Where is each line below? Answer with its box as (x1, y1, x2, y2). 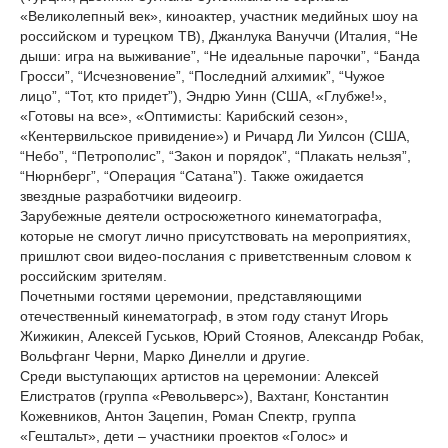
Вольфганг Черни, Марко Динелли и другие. (20, 348, 310, 364)
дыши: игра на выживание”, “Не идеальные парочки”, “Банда (20, 48, 420, 64)
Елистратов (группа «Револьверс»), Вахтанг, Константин (20, 388, 389, 404)
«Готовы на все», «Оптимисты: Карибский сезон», (20, 108, 348, 124)
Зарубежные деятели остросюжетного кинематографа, (20, 208, 382, 224)
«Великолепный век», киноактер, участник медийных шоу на (20, 8, 418, 24)
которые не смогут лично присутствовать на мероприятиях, (20, 228, 411, 244)
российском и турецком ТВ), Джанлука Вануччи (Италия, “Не (20, 28, 418, 44)
